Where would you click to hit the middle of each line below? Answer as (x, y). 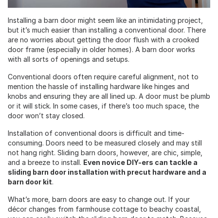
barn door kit (30, 182)
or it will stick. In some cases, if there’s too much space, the (103, 106)
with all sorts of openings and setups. (69, 59)
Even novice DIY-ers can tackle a (140, 162)
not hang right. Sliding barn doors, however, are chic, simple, (105, 152)
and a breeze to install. (45, 162)
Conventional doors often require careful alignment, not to (103, 76)
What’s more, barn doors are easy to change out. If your (99, 199)
